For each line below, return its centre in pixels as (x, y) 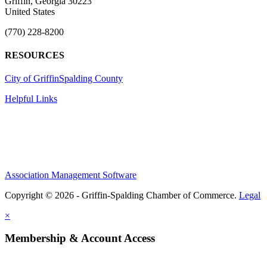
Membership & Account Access (80, 238)
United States (30, 11)
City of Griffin (32, 79)
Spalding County (91, 79)
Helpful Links (31, 99)
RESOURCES (35, 55)
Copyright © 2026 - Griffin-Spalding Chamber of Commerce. (122, 195)
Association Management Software (71, 175)
